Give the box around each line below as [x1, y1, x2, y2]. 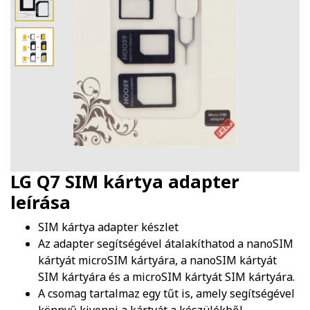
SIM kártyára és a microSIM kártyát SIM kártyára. [38, 269, 295, 285]
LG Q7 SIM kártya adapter [10, 170, 239, 194]
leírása [10, 190, 71, 215]
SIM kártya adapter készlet [38, 219, 179, 235]
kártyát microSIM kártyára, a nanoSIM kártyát [38, 253, 277, 268]
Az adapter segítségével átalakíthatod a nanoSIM [38, 236, 293, 252]
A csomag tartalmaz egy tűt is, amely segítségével [38, 286, 295, 302]
